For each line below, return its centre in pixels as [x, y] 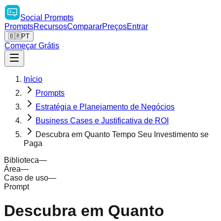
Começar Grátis [32, 46]
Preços [114, 26]
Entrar [137, 26]
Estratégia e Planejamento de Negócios [105, 107]
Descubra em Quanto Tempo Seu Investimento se [122, 134]
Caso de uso [26, 178]
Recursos [50, 26]
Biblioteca [21, 160]
